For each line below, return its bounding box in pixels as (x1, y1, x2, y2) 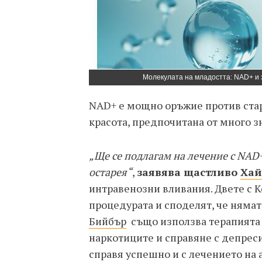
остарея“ (89, 165, 132, 179)
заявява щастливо (137, 165, 240, 179)
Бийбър (89, 214, 126, 228)
